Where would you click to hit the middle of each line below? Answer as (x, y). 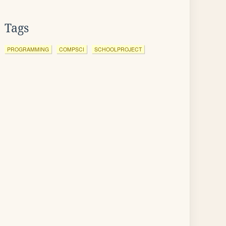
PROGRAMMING (28, 49)
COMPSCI (72, 49)
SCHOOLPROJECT (118, 49)
